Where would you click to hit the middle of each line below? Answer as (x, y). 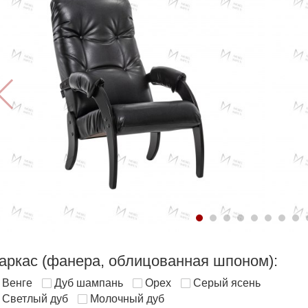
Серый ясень (227, 283)
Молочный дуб (127, 299)
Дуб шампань (89, 283)
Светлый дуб (35, 299)
